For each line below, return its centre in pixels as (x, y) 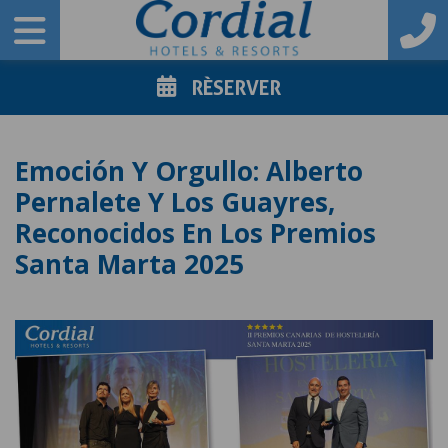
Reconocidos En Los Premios (195, 233)
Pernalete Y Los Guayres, (175, 202)
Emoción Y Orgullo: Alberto (189, 171)
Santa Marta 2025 (129, 264)
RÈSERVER (236, 87)
